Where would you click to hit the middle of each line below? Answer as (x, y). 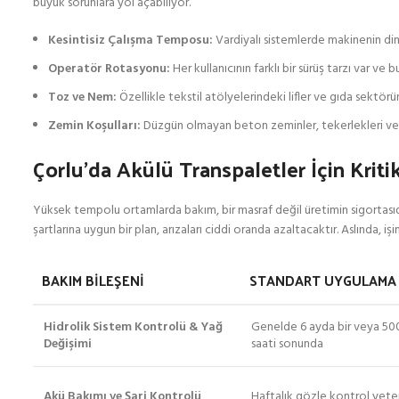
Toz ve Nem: (82, 98)
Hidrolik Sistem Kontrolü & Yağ (133, 327)
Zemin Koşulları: (94, 126)
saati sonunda (287, 344)
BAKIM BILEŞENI (93, 281)
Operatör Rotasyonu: (109, 69)
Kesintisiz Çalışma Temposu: (130, 41)
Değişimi (68, 344)
